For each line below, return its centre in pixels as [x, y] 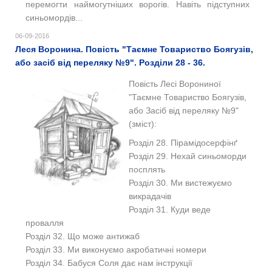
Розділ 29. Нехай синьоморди [188, 156]
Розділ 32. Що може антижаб [83, 236]
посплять [147, 169]
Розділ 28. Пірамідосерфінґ [183, 143]
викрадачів [150, 196]
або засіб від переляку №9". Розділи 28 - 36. [110, 63]
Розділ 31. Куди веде [170, 209]
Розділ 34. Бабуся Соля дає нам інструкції [109, 263]
